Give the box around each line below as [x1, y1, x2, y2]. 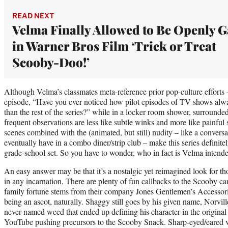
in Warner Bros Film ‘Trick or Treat [12, 37, 216, 54]
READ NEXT [12, 11, 54, 20]
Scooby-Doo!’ [12, 53, 90, 70]
